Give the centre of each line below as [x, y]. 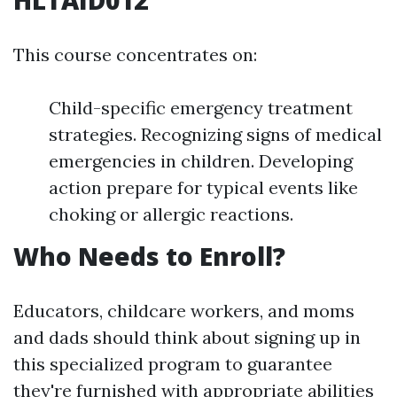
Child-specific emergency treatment [201, 108]
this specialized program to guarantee [173, 364]
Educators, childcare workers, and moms [184, 311]
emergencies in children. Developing [201, 161]
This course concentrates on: [135, 54]
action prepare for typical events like [203, 187]
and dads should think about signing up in [187, 337]
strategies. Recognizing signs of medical [215, 134]
